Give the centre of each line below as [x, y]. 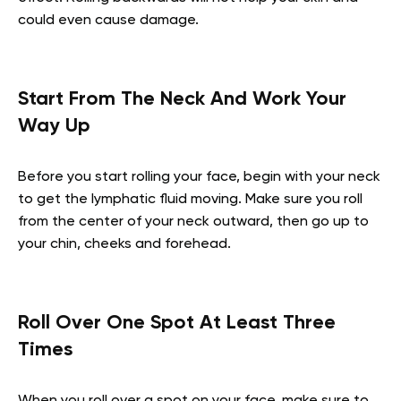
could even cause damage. [110, 20]
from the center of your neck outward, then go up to [193, 222]
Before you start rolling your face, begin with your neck [199, 177]
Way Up [54, 126]
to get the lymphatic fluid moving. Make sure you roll [190, 199]
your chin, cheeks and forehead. [126, 244]
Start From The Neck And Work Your [182, 99]
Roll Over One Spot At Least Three [177, 323]
